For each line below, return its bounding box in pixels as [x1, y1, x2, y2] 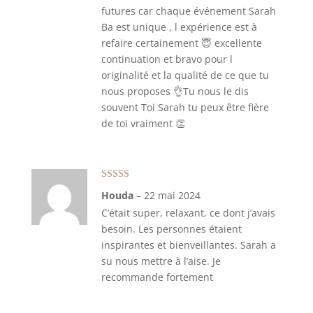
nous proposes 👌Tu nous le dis [101, 85, 249, 98]
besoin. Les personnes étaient [101, 222, 242, 235]
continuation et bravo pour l [101, 52, 233, 66]
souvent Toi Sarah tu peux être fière [101, 101, 269, 114]
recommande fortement [101, 270, 213, 284]
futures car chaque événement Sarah [101, 4, 276, 17]
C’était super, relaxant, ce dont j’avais [101, 206, 275, 219]
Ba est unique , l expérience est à [101, 20, 257, 34]
